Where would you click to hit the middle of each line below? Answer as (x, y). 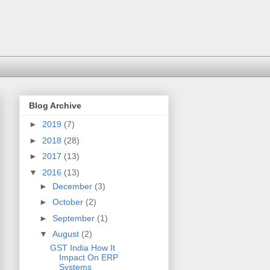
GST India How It (82, 248)
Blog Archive (55, 106)
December (73, 186)
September (74, 218)
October (69, 202)
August (67, 234)
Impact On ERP (88, 258)
